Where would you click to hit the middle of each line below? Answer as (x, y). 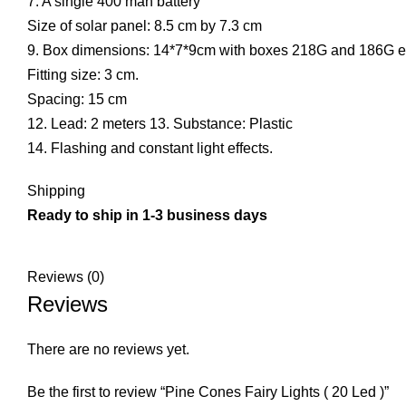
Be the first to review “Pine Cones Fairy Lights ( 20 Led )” (208, 391)
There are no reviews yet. (108, 349)
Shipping (56, 190)
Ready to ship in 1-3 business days (147, 215)
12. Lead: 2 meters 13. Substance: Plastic (160, 123)
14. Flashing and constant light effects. (150, 148)
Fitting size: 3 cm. (83, 74)
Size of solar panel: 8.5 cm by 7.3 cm (145, 25)
